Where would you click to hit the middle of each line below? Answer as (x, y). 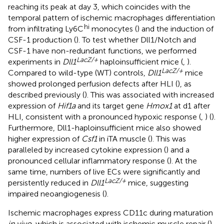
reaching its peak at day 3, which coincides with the (99, 6)
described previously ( (46, 94)
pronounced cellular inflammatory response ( (88, 160)
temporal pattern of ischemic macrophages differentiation (111, 17)
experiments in (35, 61)
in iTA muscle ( (123, 138)
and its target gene (111, 105)
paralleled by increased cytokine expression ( (87, 149)
